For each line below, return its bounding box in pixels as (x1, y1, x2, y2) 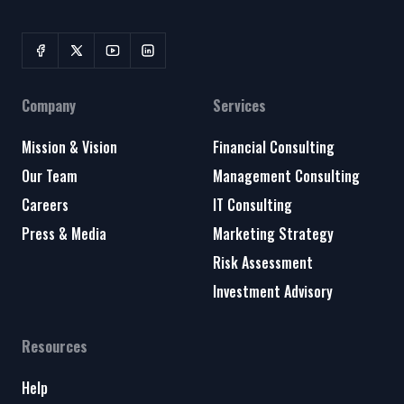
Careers (22, 194, 69, 216)
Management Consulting (213, 165, 360, 188)
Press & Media (22, 223, 106, 245)
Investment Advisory (213, 280, 333, 303)
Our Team (22, 165, 78, 188)
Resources (22, 335, 87, 358)
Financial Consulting (213, 136, 335, 159)
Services (213, 95, 266, 117)
